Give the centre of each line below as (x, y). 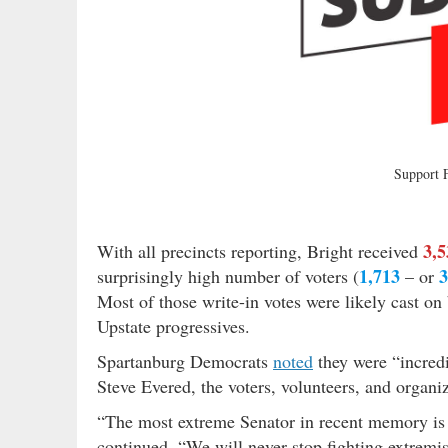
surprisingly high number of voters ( (228, 275)
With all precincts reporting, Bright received (260, 250)
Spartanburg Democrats (185, 360)
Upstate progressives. (173, 325)
